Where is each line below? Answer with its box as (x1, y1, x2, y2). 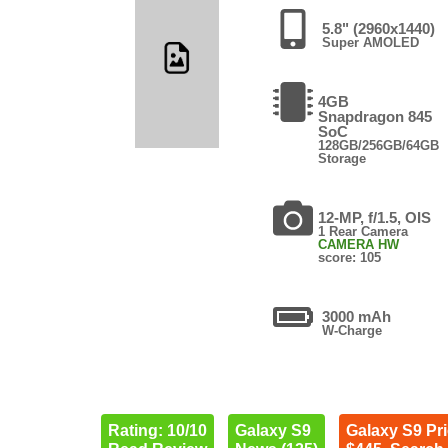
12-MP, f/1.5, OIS (318, 208, 432, 226)
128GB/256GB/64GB (318, 137, 440, 153)
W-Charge (322, 322, 383, 338)
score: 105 (318, 249, 382, 265)
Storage (318, 150, 367, 166)
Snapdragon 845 (318, 107, 433, 125)
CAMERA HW (318, 236, 400, 252)
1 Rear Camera (318, 223, 409, 239)
